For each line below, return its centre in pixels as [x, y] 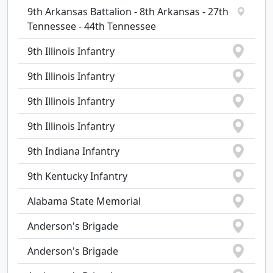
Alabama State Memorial [84, 201]
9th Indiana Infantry [73, 151]
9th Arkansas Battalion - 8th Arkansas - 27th [128, 12]
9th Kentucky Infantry [77, 176]
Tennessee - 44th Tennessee [92, 26]
